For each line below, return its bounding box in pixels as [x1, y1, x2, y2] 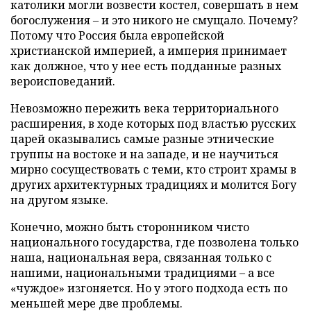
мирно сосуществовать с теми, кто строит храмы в [10, 161, 296, 177]
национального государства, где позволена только [10, 234, 299, 250]
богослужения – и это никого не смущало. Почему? [10, 12, 298, 28]
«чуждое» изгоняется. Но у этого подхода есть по [10, 280, 287, 296]
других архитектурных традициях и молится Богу [10, 176, 296, 192]
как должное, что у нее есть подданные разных [10, 58, 281, 74]
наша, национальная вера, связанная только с [10, 249, 271, 265]
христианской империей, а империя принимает [10, 42, 287, 58]
